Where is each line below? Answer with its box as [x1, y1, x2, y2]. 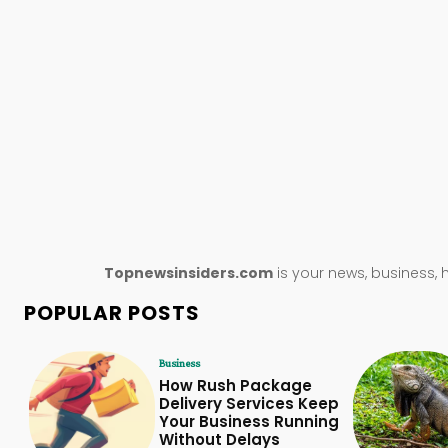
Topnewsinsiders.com [104, 262, 273, 283]
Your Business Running [158, 410, 339, 432]
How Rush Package [158, 374, 312, 396]
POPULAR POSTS [24, 298, 200, 327]
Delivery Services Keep [158, 392, 339, 414]
